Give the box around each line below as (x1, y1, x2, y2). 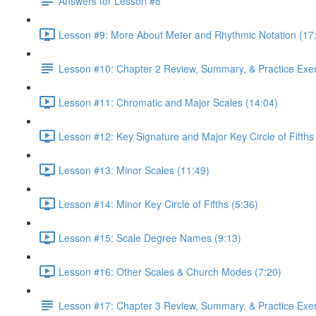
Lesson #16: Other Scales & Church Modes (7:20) (59, 264, 281, 279)
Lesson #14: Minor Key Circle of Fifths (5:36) (59, 196, 258, 211)
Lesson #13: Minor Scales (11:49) (59, 162, 209, 177)
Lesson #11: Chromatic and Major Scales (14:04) (59, 95, 278, 109)
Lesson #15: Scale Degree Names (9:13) (59, 230, 241, 245)
